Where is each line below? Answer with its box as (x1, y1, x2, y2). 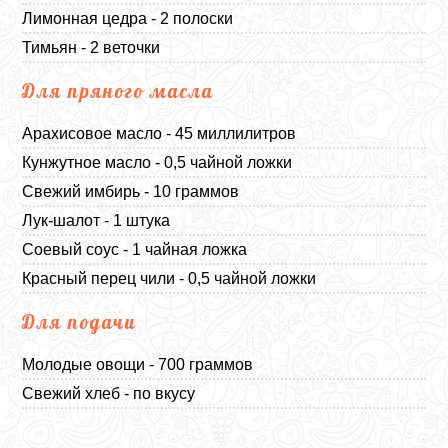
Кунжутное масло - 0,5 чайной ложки (22, 153, 293, 171)
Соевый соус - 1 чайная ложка (22, 240, 248, 258)
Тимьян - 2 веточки (22, 38, 161, 56)
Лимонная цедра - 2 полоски (22, 9, 234, 27)
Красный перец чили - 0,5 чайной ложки (22, 269, 317, 287)
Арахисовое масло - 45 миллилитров (22, 124, 297, 142)
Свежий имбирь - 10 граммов (22, 182, 240, 200)
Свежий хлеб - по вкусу (22, 384, 196, 402)
